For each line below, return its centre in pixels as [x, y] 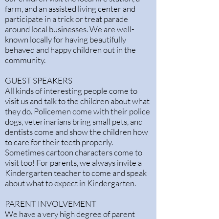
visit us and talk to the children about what [77, 101]
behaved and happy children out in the [70, 50]
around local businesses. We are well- [70, 29]
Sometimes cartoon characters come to [74, 152]
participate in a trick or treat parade [66, 19]
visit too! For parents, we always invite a [73, 163]
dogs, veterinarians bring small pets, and [74, 121]
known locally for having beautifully [66, 39]
